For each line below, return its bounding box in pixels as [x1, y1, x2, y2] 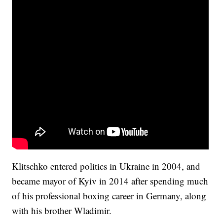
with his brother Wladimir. [12, 204, 112, 217]
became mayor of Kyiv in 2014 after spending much [12, 175, 209, 187]
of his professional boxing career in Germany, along [12, 189, 207, 202]
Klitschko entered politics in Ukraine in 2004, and [12, 160, 201, 173]
